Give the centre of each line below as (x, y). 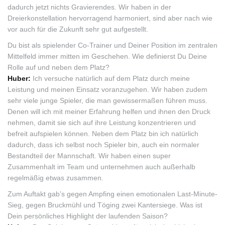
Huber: (20, 78)
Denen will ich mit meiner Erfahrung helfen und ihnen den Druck (109, 111)
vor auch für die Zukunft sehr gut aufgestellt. (78, 29)
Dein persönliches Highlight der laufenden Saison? (88, 216)
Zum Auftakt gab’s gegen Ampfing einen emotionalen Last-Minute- (113, 194)
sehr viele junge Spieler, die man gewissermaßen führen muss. (107, 100)
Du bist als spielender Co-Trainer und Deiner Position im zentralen (113, 45)
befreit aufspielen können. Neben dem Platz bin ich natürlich (103, 134)
